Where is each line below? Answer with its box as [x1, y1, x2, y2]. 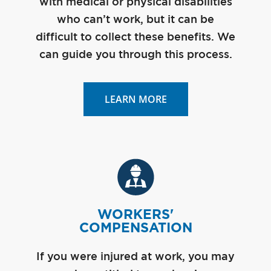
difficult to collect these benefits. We [36, 32, 235, 42]
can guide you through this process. [39, 50, 232, 60]
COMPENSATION [79, 219, 192, 235]
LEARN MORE [104, 92, 167, 106]
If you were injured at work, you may [36, 252, 235, 262]
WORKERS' [97, 206, 174, 222]
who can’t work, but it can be [57, 15, 214, 25]
